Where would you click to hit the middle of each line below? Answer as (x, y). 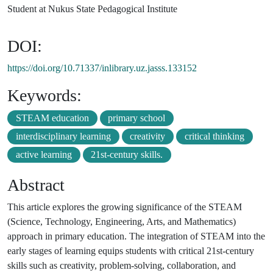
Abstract (36, 185)
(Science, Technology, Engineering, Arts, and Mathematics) (122, 221)
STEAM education (52, 118)
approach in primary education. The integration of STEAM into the (136, 236)
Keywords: (44, 95)
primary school (137, 118)
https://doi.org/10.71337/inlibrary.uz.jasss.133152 (102, 68)
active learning (44, 154)
